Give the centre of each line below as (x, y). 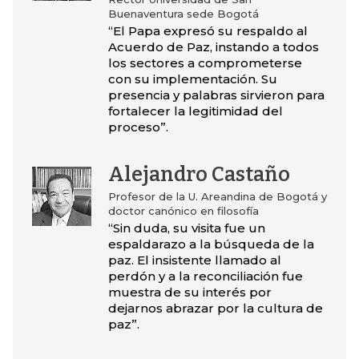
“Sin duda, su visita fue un (186, 228)
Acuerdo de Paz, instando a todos (213, 47)
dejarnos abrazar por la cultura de (215, 309)
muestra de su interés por (190, 292)
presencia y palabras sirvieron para (216, 95)
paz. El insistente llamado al (194, 260)
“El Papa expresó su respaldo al (208, 31)
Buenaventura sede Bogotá (183, 14)
